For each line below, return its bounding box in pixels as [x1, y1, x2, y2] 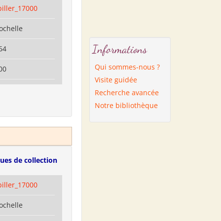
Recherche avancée [95, 88, 159, 97]
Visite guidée [95, 75, 137, 84]
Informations [92, 42, 147, 56]
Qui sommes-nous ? [95, 62, 160, 72]
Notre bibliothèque [95, 101, 158, 110]
